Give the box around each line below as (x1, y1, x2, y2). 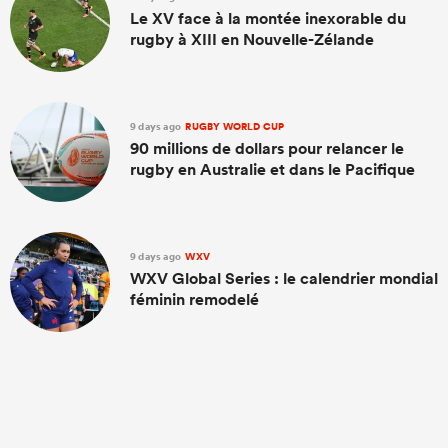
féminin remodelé (130, 288, 259, 310)
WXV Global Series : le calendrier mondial (130, 267, 438, 289)
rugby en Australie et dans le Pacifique (130, 158, 415, 180)
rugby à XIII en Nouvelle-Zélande (130, 28, 374, 50)
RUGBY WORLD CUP (183, 118, 285, 134)
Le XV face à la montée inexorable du (130, 7, 406, 29)
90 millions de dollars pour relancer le (130, 137, 404, 159)
